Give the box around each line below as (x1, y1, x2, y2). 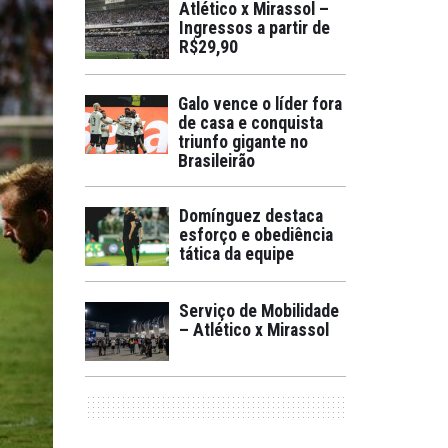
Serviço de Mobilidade (179, 301, 339, 321)
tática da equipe (179, 244, 294, 264)
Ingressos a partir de (179, 18, 330, 38)
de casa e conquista (178, 113, 324, 133)
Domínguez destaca (179, 206, 323, 226)
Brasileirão (178, 151, 256, 171)
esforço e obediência (179, 225, 333, 245)
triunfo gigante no (178, 132, 309, 152)
